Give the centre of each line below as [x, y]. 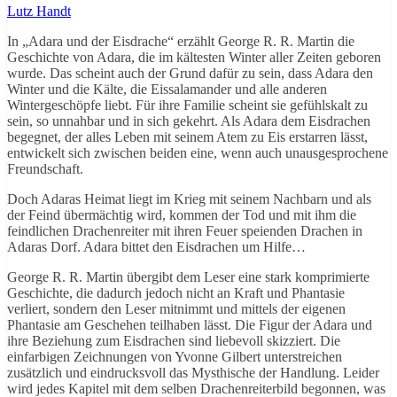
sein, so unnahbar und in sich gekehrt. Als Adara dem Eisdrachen [189, 121]
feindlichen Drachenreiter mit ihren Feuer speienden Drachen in [185, 231]
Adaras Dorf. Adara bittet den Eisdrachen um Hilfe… [156, 247]
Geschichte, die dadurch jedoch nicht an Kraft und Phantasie [176, 293]
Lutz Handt [39, 12]
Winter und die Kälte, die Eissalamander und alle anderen [167, 90]
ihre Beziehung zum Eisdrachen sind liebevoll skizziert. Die [174, 341]
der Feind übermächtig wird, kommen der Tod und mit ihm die [182, 215]
